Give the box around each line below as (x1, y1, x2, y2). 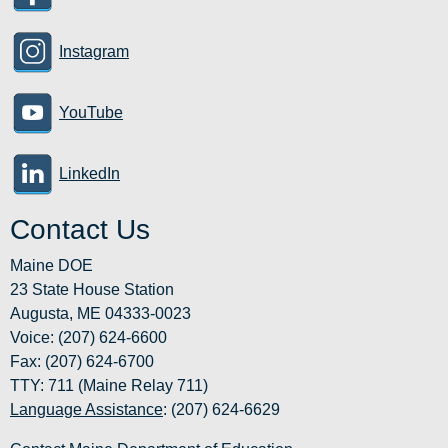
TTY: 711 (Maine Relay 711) (10, 377, 208, 395)
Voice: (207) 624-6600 (10, 329, 167, 347)
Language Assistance (10, 401, 163, 419)
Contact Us (10, 214, 150, 246)
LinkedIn (59, 165, 120, 183)
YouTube (59, 104, 123, 122)
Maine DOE (10, 257, 93, 275)
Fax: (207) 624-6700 (10, 353, 154, 371)
